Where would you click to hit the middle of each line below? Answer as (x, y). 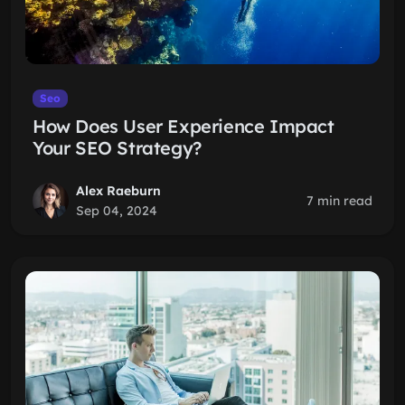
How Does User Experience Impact (184, 126)
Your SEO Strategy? (117, 148)
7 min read (339, 201)
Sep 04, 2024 (117, 211)
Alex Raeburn (118, 191)
